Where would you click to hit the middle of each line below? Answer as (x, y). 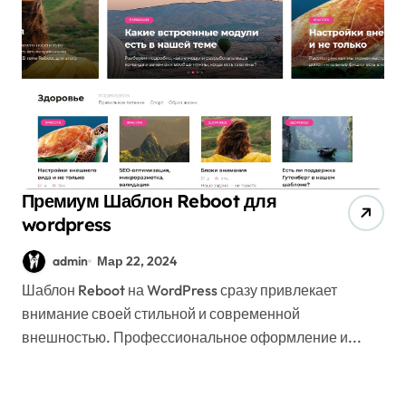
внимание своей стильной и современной (161, 314)
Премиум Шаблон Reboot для (149, 200)
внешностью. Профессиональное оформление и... (192, 338)
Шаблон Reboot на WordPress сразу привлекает (29, 290)
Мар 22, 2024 (137, 261)
